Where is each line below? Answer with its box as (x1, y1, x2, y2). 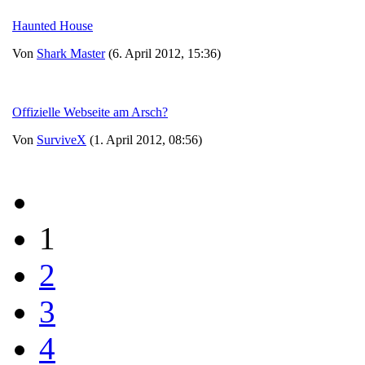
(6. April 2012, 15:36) (105, 46, 221, 60)
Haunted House (12, 19, 93, 33)
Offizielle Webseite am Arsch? (12, 105, 168, 119)
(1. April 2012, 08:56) (86, 133, 202, 147)
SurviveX (37, 133, 86, 147)
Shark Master (37, 46, 105, 60)
